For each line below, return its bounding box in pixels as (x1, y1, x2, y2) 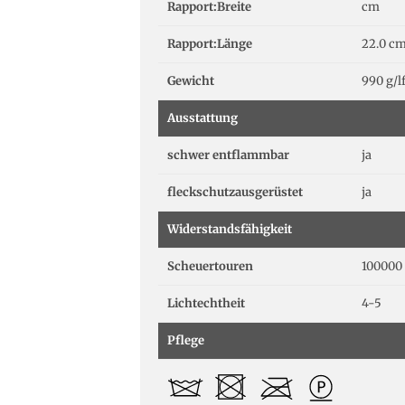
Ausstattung (167, 110, 238, 127)
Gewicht (167, 73, 214, 89)
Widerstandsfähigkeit (167, 221, 292, 238)
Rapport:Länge (167, 36, 252, 52)
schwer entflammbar (167, 147, 289, 164)
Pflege (167, 333, 204, 349)
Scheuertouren (167, 259, 253, 275)
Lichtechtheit (167, 296, 245, 312)
